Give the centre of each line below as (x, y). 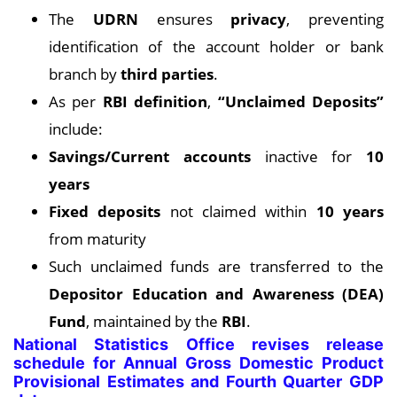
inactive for (308, 156)
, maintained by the (154, 321)
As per (76, 101)
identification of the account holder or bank (216, 47)
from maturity (97, 239)
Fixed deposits (105, 211)
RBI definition (155, 101)
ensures (184, 19)
